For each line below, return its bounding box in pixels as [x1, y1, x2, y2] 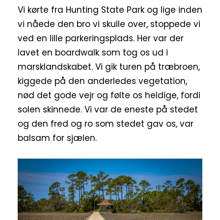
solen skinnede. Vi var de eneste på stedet [18, 103, 198, 115]
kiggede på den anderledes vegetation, [18, 75, 187, 87]
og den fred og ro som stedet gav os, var [18, 117, 193, 130]
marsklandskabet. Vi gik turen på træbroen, [18, 60, 200, 73]
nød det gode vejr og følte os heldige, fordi [18, 89, 200, 101]
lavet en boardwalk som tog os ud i [18, 46, 168, 58]
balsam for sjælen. [18, 132, 97, 144]
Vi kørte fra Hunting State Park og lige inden [18, 3, 202, 16]
